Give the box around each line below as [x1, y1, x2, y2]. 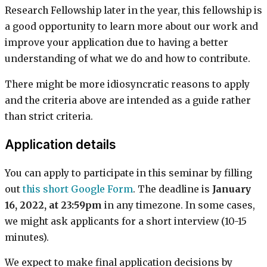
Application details [5, 136, 116, 152]
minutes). [5, 231, 49, 243]
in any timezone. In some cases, [102, 199, 255, 211]
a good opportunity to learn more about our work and [5, 21, 258, 33]
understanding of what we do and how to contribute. [5, 53, 250, 65]
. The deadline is [133, 183, 212, 195]
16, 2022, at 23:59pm [5, 199, 102, 211]
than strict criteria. [5, 111, 93, 123]
